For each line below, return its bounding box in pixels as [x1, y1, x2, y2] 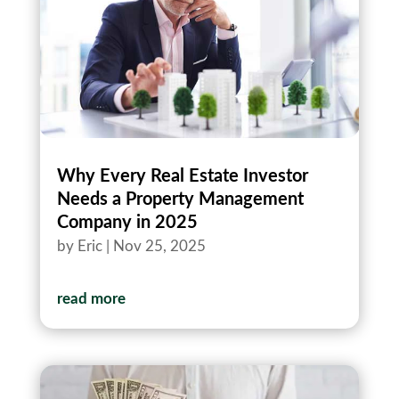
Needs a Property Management [56, 190, 304, 208]
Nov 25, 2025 [112, 238, 206, 254]
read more [56, 290, 126, 306]
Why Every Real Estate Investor [56, 167, 308, 185]
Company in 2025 [56, 213, 198, 232]
